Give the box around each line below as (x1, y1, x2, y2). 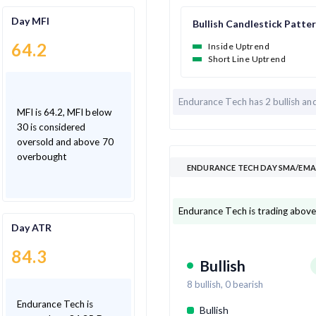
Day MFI (11, 15, 49, 28)
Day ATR (11, 221, 51, 234)
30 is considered (16, 121, 86, 133)
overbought (16, 151, 68, 163)
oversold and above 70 (16, 136, 114, 148)
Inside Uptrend (208, 40, 269, 51)
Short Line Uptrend (208, 53, 286, 64)
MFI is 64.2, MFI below (16, 107, 111, 119)
